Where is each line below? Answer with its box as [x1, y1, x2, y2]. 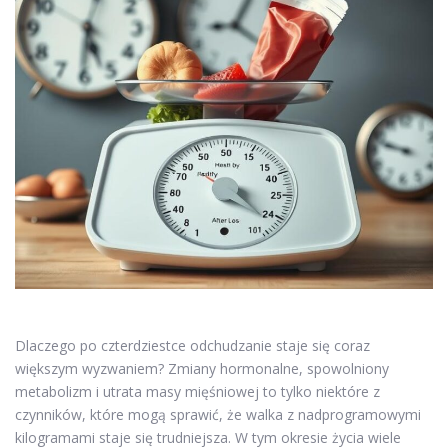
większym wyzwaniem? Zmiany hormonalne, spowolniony [15, 359, 389, 379]
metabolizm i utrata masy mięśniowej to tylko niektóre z [15, 382, 380, 402]
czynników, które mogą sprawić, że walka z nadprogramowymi [15, 405, 421, 425]
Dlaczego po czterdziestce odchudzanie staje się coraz [15, 336, 370, 356]
